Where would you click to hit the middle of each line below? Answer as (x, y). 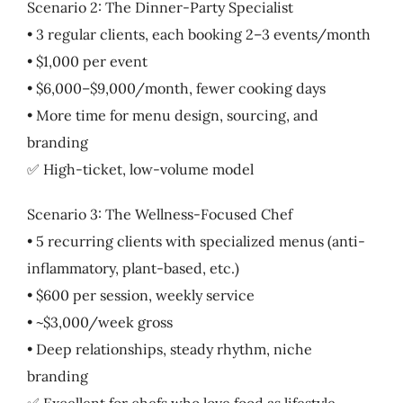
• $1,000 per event (87, 61)
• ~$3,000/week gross (99, 322)
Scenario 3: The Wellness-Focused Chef (159, 214)
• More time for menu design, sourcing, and (172, 115)
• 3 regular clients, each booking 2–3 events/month (198, 34)
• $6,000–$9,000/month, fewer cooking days (176, 88)
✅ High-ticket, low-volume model (140, 169)
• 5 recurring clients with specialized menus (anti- (196, 241)
